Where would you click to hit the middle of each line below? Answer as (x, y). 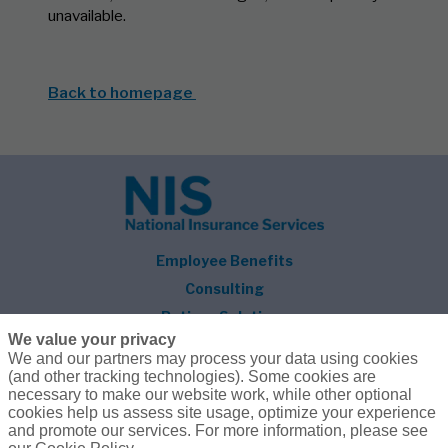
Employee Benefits (224, 260)
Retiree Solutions (224, 316)
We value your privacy (91, 339)
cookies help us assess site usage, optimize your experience (221, 412)
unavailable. (87, 15)
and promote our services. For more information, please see (217, 430)
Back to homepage (122, 92)
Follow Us (224, 392)
